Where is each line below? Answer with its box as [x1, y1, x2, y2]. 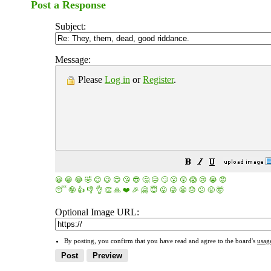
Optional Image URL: [55, 207, 139, 217]
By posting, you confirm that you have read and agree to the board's [64, 237, 257, 244]
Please [76, 74, 105, 85]
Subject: [55, 21, 86, 31]
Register [143, 74, 174, 85]
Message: [55, 54, 91, 65]
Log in [105, 74, 130, 85]
